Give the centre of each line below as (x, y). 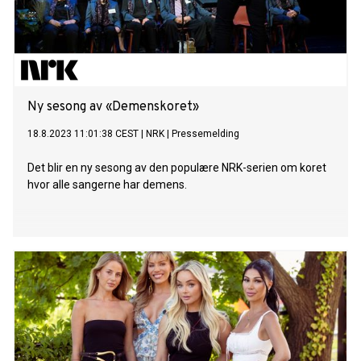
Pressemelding (205, 134)
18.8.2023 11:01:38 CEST (83, 134)
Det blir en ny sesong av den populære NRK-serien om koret (177, 168)
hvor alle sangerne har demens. (107, 185)
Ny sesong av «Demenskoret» (113, 108)
